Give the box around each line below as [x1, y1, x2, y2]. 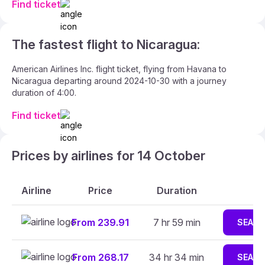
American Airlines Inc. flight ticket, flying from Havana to [12, 64, 227, 74]
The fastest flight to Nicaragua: [12, 37, 200, 52]
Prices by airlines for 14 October [12, 148, 205, 163]
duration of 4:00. [12, 88, 76, 98]
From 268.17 [72, 251, 129, 263]
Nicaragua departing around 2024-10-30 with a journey [12, 76, 227, 86]
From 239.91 [72, 216, 129, 228]
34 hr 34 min [149, 251, 204, 263]
